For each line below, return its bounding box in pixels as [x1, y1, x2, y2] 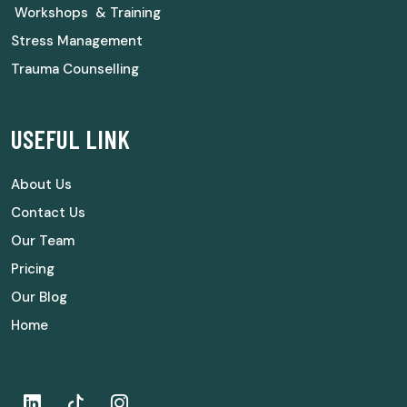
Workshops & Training [11, 3, 161, 22]
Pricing [11, 259, 55, 278]
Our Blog [11, 287, 67, 306]
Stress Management [11, 31, 143, 50]
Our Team [11, 231, 74, 250]
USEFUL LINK [11, 123, 130, 154]
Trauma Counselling [11, 59, 139, 78]
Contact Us [11, 203, 85, 222]
